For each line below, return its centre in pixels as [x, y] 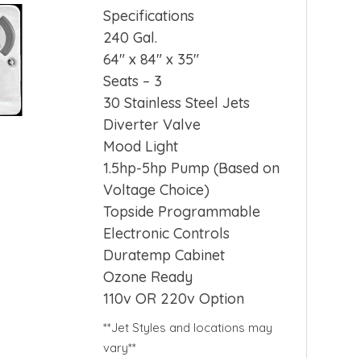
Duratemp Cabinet [164, 255]
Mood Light [141, 147]
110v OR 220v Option [174, 299]
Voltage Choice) [157, 190]
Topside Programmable [182, 212]
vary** [120, 348]
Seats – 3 [133, 81]
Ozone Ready [148, 277]
